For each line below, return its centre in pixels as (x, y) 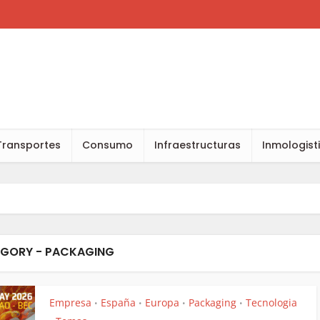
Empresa (70, 302)
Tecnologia (271, 302)
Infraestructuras (197, 145)
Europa (162, 302)
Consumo (107, 145)
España (118, 302)
